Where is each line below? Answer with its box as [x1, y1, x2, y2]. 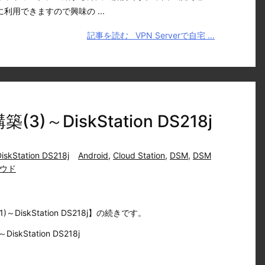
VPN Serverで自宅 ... [131, 30, 215, 40]
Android [78, 150, 108, 160]
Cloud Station [113, 150, 165, 160]
